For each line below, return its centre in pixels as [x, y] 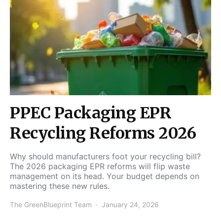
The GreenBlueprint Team [51, 204]
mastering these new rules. [60, 186]
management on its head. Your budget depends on [105, 176]
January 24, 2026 [130, 204]
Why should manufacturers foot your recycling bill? [105, 156]
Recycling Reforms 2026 [103, 133]
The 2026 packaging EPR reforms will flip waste [100, 166]
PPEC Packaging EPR [91, 113]
